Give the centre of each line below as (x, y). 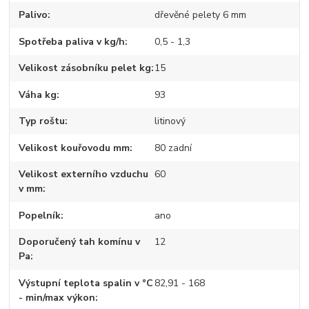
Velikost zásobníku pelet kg (85, 68)
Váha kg (38, 94)
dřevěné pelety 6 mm (200, 15)
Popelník (40, 215)
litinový (170, 121)
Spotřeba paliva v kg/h (72, 41)
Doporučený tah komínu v (80, 242)
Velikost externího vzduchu (84, 175)
